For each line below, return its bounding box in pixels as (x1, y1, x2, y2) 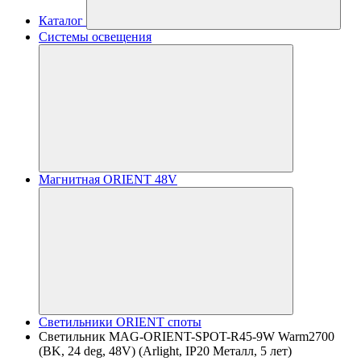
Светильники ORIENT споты (39, 315, 201, 329)
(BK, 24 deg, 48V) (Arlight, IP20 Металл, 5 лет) (39, 344, 292, 358)
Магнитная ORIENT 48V (39, 172, 177, 186)
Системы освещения (39, 30, 151, 44)
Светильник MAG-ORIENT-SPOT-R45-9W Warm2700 (39, 330, 334, 343)
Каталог (39, 14, 83, 27)
